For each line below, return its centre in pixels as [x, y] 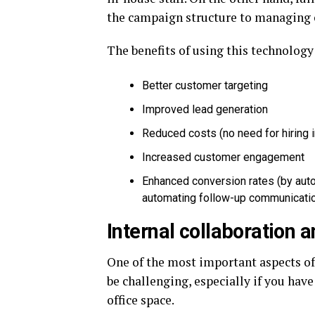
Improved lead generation [205, 110]
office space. [141, 300]
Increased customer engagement [223, 157]
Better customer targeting [205, 86]
